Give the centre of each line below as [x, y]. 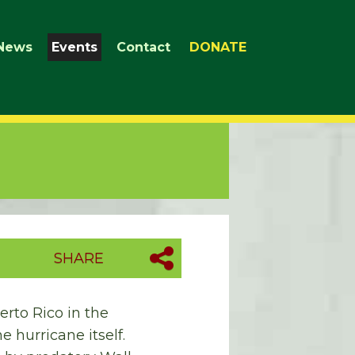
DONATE [218, 47]
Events [74, 47]
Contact [143, 47]
